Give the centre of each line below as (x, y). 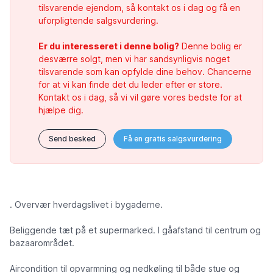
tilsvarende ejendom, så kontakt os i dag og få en (139, 8)
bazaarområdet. (42, 243)
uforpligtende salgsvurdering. (98, 21)
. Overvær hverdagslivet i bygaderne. (86, 205)
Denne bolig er (211, 46)
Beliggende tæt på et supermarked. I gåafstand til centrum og (135, 230)
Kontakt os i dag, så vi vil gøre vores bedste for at (140, 97)
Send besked (72, 139)
